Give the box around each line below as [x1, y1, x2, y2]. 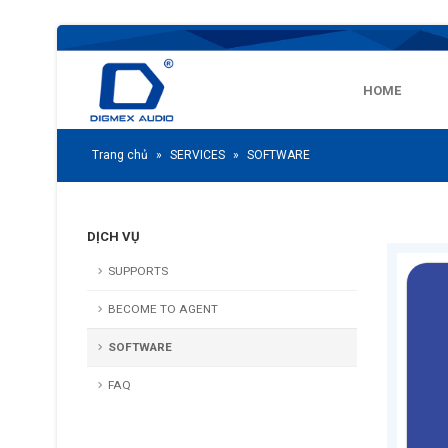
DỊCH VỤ [87, 229, 140, 244]
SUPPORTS [108, 264, 168, 278]
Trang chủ [92, 148, 148, 162]
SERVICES [170, 148, 225, 162]
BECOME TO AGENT [108, 301, 218, 316]
